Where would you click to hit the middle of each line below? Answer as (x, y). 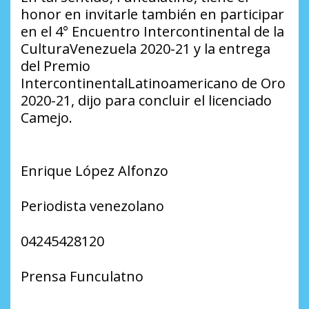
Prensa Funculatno (82, 277)
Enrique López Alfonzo (94, 171)
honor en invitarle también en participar (152, 14)
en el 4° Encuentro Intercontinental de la (152, 32)
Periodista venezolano (92, 206)
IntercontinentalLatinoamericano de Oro (153, 83)
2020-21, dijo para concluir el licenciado (146, 101)
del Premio (56, 66)
